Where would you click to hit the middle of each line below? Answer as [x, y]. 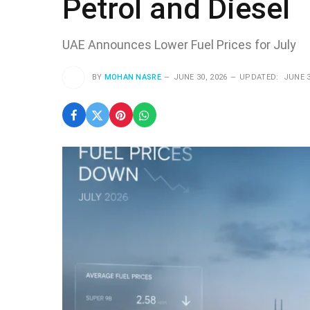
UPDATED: [259, 77]
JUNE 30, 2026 [200, 77]
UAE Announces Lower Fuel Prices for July [179, 45]
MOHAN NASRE [133, 77]
